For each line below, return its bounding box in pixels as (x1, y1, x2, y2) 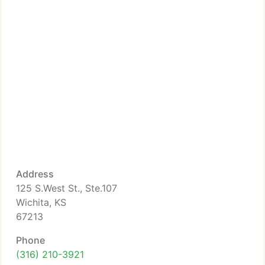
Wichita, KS (16, 196, 66, 208)
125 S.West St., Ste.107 (16, 182, 117, 194)
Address (16, 168, 54, 180)
